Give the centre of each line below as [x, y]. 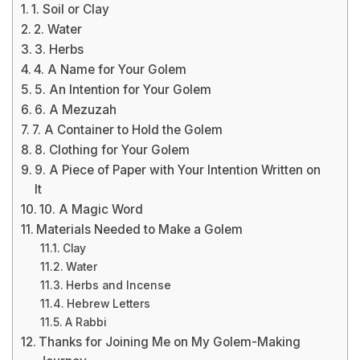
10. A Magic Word [92, 209]
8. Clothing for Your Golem [112, 150]
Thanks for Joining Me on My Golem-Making [170, 342]
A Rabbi [85, 322]
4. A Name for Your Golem [110, 70]
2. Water [58, 29]
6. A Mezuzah [76, 110]
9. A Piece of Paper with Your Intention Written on [178, 170]
